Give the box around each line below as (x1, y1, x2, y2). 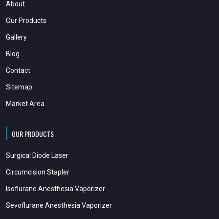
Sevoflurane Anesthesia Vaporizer (6, 201, 112, 209)
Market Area (6, 99, 44, 108)
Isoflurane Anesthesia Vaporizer (6, 184, 105, 193)
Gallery (6, 33, 27, 41)
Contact (6, 66, 30, 74)
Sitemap (6, 83, 32, 91)
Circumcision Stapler (6, 168, 69, 176)
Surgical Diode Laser (6, 151, 68, 159)
